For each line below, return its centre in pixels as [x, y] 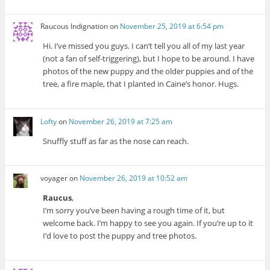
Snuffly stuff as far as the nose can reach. [116, 141]
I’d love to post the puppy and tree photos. [120, 235]
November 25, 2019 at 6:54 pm [172, 27]
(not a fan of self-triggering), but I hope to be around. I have [149, 59]
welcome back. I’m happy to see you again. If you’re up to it [148, 223]
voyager [54, 178]
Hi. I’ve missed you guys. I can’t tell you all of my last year [144, 46]
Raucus [58, 197]
